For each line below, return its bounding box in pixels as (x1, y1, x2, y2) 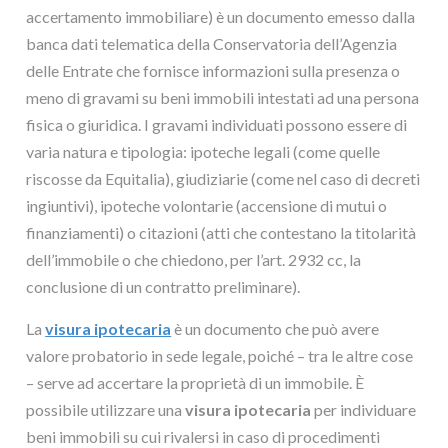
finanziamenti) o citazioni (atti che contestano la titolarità (26, 223, 417, 242)
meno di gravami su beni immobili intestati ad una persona (26, 88, 420, 107)
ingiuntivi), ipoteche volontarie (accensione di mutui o (26, 196, 388, 215)
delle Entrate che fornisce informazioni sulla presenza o (26, 61, 401, 80)
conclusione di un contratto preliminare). (26, 277, 301, 296)
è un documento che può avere (171, 319, 380, 338)
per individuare (311, 400, 417, 419)
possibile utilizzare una (26, 400, 186, 419)
